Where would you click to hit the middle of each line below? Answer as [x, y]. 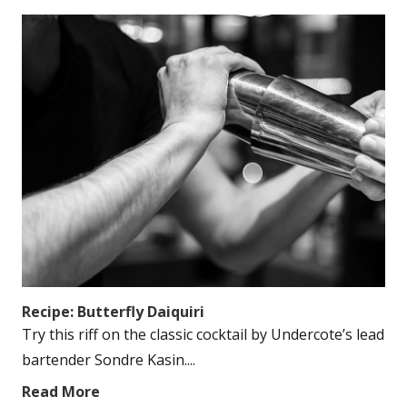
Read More [61, 392]
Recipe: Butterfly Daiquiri [113, 312]
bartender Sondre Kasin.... [109, 360]
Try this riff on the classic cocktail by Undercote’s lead [203, 334]
